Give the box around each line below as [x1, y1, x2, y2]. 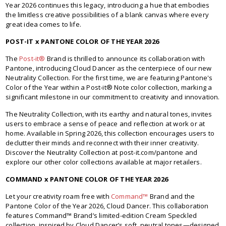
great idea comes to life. [6, 20, 82, 29]
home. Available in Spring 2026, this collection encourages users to [6, 129, 215, 138]
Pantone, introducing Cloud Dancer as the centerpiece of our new [6, 64, 212, 73]
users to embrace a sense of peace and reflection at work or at [6, 119, 205, 129]
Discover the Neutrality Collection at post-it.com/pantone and [6, 148, 198, 157]
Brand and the [148, 192, 195, 201]
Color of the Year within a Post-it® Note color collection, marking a [6, 83, 212, 92]
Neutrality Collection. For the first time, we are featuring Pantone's [6, 73, 213, 83]
